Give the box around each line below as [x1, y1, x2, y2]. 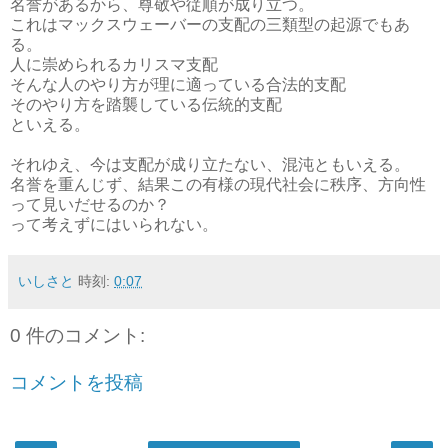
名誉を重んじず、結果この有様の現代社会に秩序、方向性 [10, 175, 426, 193]
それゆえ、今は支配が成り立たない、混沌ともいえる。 [10, 155, 410, 173]
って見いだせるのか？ [10, 195, 170, 213]
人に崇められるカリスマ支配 [10, 55, 218, 73]
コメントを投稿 [10, 372, 143, 394]
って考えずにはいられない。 [10, 215, 218, 233]
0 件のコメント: [10, 324, 145, 346]
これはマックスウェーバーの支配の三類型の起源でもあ [10, 15, 410, 33]
